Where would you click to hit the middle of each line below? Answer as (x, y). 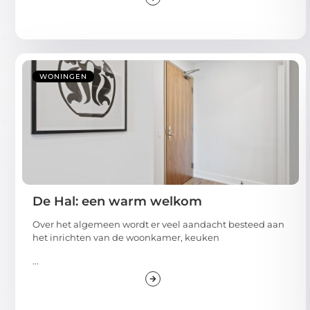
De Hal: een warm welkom (117, 202)
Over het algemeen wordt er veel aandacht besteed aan (158, 225)
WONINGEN (63, 77)
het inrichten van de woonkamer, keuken (126, 238)
